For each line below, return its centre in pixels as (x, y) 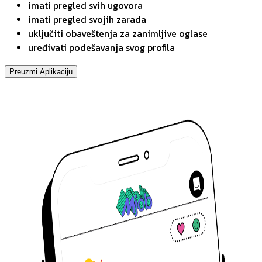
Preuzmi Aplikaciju (41, 72)
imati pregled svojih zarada (87, 20)
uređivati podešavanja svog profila (101, 48)
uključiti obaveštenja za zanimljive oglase (118, 34)
